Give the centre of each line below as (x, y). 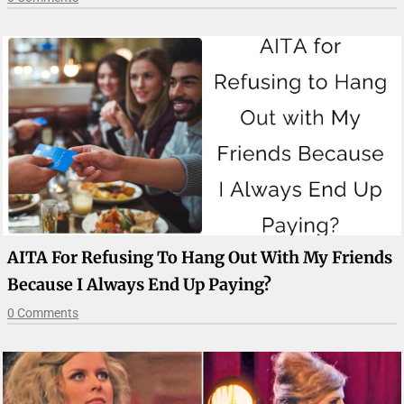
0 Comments (43, 312)
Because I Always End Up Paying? (140, 284)
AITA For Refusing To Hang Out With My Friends (200, 257)
